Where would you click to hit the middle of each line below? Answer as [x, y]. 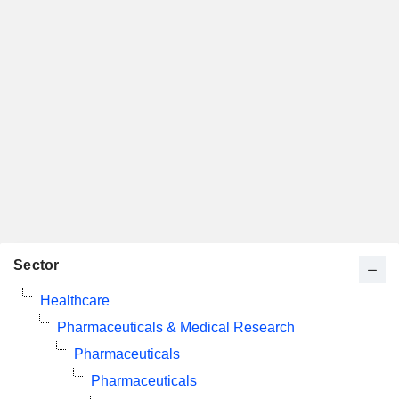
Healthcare [75, 301]
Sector [37, 265]
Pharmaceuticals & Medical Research [176, 327]
